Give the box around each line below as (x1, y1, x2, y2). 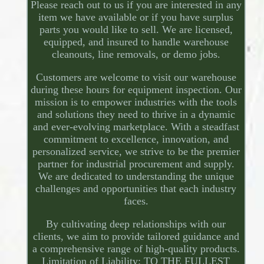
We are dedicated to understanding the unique (38, 170, 234, 183)
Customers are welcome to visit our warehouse (35, 71, 236, 84)
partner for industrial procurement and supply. (37, 158, 235, 170)
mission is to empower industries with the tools (35, 96, 237, 108)
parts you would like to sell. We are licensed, (39, 24, 233, 36)
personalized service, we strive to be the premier (32, 146, 240, 158)
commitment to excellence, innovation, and (43, 133, 229, 146)
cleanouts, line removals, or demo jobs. (51, 48, 220, 61)
